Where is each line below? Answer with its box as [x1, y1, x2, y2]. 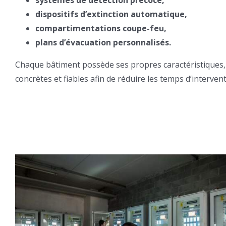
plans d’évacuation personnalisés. [35, 36, 171, 48]
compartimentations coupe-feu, [35, 22, 166, 34]
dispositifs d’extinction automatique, [35, 8, 187, 20]
